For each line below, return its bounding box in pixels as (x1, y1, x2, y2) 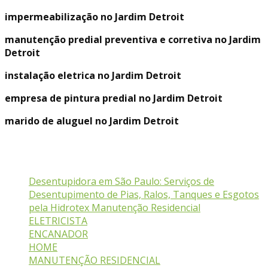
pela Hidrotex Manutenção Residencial (29, 201, 200, 215)
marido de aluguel (5, 114, 93, 127)
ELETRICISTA (29, 214, 87, 228)
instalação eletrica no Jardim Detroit (5, 69, 181, 82)
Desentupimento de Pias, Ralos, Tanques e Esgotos (29, 188, 259, 202)
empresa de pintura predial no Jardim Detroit (5, 92, 223, 105)
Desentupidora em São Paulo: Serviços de (29, 175, 214, 188)
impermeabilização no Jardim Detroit (5, 10, 184, 23)
